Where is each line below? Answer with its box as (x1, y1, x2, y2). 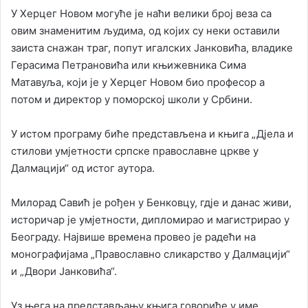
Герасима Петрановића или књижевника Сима (11, 58, 246, 71)
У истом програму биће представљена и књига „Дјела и (11, 126, 294, 140)
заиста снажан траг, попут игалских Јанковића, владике (11, 41, 293, 54)
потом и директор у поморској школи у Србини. (11, 92, 252, 106)
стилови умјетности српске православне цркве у (11, 144, 258, 157)
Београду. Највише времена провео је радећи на (11, 230, 256, 243)
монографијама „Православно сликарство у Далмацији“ (11, 247, 290, 261)
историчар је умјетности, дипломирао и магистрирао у (11, 212, 289, 226)
